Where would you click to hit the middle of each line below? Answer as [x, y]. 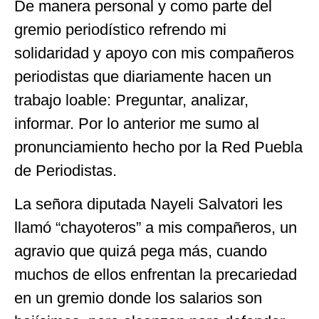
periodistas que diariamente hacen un [143, 76]
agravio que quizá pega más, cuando [141, 251]
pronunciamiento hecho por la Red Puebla [158, 147]
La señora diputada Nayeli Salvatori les [148, 204]
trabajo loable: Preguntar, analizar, [131, 100]
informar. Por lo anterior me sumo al [137, 123]
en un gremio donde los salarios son [138, 298]
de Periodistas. [66, 170]
